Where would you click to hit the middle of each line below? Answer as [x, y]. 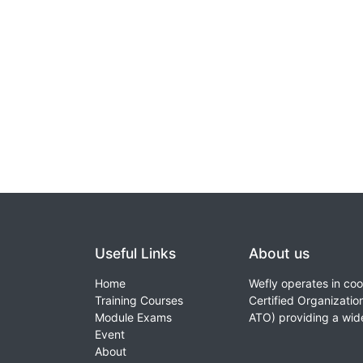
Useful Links [135, 254]
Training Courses [139, 301]
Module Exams [133, 318]
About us [279, 254]
